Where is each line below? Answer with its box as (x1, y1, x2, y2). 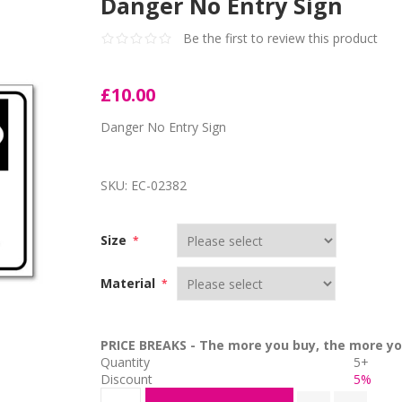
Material (100, 275, 160, 292)
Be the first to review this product (183, 30, 379, 47)
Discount (100, 371, 153, 388)
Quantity (100, 354, 151, 371)
